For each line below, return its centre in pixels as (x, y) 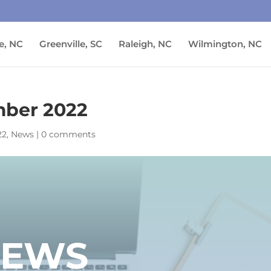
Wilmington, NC (225, 44)
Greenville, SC (71, 44)
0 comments (69, 134)
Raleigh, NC (145, 44)
